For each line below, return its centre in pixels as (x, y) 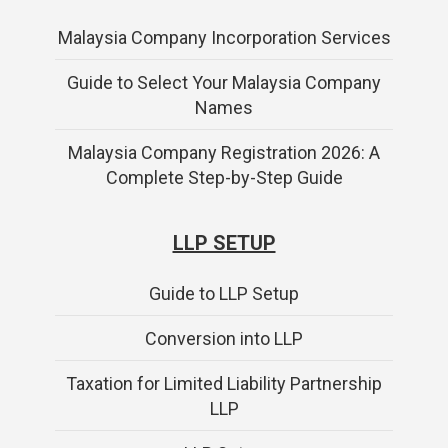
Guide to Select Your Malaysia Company (224, 82)
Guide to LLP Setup (224, 293)
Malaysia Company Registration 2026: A (224, 152)
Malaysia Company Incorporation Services (224, 37)
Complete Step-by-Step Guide (224, 177)
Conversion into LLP (224, 338)
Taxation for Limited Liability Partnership (224, 383)
